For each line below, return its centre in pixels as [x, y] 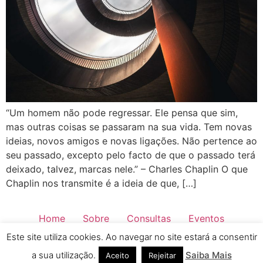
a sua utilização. [63, 255]
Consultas [149, 218]
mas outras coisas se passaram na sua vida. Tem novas [129, 127]
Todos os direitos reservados [131, 255]
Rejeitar [162, 255]
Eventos [206, 218]
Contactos [184, 238]
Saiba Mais [208, 255]
